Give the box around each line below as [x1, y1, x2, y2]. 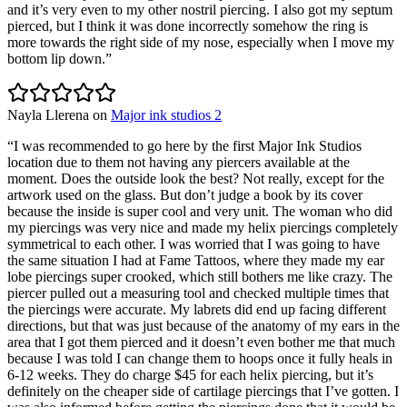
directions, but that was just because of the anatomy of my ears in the [7, 317, 400, 333]
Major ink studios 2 [111, 106, 222, 123]
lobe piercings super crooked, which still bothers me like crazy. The [7, 268, 392, 284]
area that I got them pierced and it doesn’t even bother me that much [7, 333, 395, 350]
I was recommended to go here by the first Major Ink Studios [14, 137, 362, 154]
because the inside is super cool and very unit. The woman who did [7, 203, 392, 219]
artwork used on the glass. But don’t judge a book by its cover [7, 186, 362, 203]
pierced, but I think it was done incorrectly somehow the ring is [7, 17, 368, 34]
